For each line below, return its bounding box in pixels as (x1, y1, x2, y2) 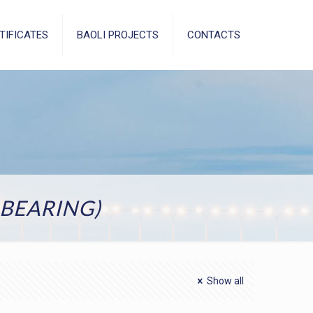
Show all (207, 275, 244, 286)
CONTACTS (187, 29, 240, 41)
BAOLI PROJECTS (77, 29, 159, 41)
